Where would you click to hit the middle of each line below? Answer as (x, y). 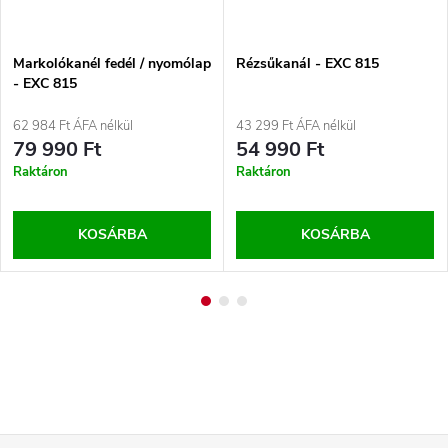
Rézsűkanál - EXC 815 (307, 63)
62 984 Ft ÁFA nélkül (73, 126)
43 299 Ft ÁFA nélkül (296, 126)
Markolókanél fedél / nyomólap (112, 63)
